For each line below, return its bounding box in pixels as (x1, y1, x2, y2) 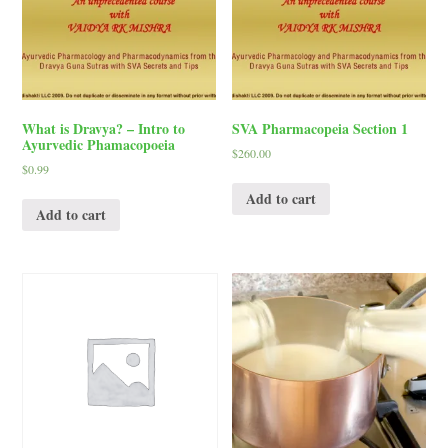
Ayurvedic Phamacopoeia (22, 134, 176, 156)
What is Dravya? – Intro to (22, 118, 186, 140)
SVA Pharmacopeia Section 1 (232, 118, 409, 140)
